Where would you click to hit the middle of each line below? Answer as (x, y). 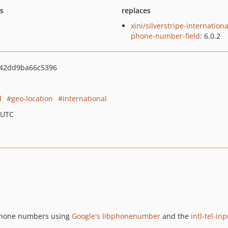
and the (176, 216)
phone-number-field (165, 36)
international (85, 98)
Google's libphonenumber (116, 216)
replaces (136, 10)
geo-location (32, 98)
